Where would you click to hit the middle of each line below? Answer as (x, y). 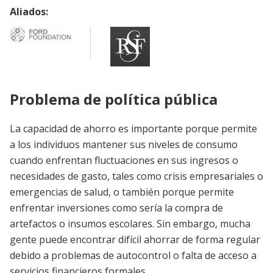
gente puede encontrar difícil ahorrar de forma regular (135, 239)
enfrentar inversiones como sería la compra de (116, 207)
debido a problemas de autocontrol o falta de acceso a (133, 255)
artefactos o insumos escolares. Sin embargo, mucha (130, 223)
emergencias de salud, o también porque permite (122, 192)
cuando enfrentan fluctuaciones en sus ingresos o (124, 160)
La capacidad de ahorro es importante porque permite (133, 128)
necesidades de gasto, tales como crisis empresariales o (136, 176)
